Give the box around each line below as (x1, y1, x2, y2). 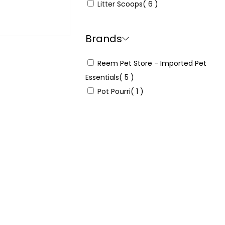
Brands (85, 32, 123, 46)
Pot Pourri (97, 86, 131, 96)
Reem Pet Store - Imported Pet (97, 58, 207, 68)
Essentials (85, 72, 120, 82)
